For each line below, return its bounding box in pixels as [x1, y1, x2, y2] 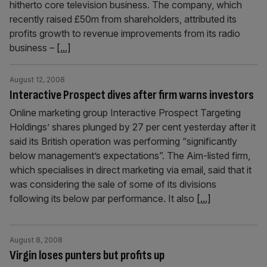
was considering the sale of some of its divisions [10, 178, 216, 190]
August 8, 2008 [10, 235, 63, 244]
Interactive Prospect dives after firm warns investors [10, 87, 254, 103]
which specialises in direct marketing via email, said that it [10, 164, 252, 176]
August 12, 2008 [10, 75, 65, 84]
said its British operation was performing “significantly [10, 135, 237, 147]
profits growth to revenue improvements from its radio [10, 27, 240, 39]
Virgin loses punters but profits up [10, 247, 164, 263]
